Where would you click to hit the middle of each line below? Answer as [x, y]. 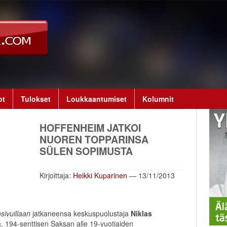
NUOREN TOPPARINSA [94, 139]
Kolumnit [158, 99]
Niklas [141, 213]
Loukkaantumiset [97, 99]
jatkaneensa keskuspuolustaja [82, 213]
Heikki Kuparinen [100, 175]
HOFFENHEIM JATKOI [90, 128]
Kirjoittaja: [55, 175]
